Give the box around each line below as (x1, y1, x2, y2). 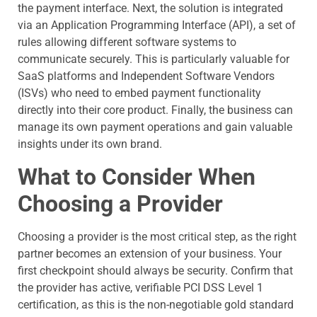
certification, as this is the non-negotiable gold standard (18, 297, 294, 311)
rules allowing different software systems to (18, 35, 236, 50)
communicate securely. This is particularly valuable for (18, 52, 289, 67)
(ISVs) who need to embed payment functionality (18, 86, 261, 100)
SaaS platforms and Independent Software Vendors (18, 69, 275, 83)
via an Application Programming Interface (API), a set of (18, 18, 296, 33)
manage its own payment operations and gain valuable (18, 120, 292, 134)
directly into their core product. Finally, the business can (18, 103, 293, 117)
